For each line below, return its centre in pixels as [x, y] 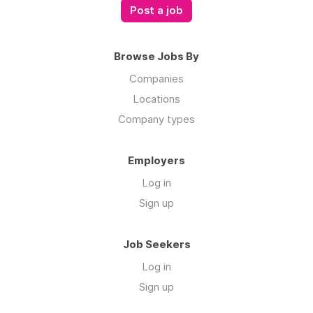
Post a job [156, 10]
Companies [156, 78]
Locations [156, 99]
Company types [156, 119]
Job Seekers [156, 244]
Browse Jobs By [156, 56]
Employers [156, 160]
